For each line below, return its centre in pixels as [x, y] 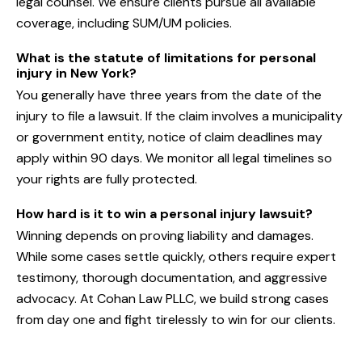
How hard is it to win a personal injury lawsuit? [164, 214]
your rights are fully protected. [107, 179]
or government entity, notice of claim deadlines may [169, 137]
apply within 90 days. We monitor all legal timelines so [174, 158]
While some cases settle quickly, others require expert [176, 257]
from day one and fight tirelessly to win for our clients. [176, 320]
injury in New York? [76, 74]
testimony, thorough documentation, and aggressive [172, 278]
